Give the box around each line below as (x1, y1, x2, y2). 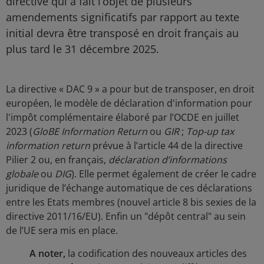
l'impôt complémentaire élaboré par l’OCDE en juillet (6, 111, 239, 124)
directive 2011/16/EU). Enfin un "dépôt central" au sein (6, 210, 246, 223)
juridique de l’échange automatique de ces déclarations (6, 181, 252, 194)
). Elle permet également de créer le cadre (71, 167, 256, 180)
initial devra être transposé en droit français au (6, 26, 239, 40)
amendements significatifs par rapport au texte (6, 10, 239, 24)
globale (6, 167, 41, 180)
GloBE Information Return (32, 125, 147, 138)
